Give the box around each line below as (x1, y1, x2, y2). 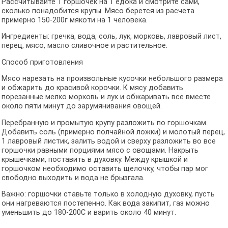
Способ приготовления (1, 58, 83, 67)
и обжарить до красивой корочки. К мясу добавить (1, 83, 183, 93)
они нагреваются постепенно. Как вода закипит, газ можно (1, 198, 210, 208)
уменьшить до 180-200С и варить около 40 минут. (1, 208, 176, 217)
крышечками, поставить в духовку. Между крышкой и (1, 155, 188, 164)
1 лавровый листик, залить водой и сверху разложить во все (1, 136, 216, 146)
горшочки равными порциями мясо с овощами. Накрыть (1, 146, 198, 155)
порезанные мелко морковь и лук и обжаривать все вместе (1, 93, 211, 102)
